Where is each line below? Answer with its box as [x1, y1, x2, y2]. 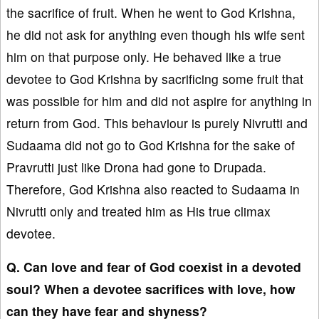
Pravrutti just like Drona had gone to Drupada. [6, 158, 266, 177]
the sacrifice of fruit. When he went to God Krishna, [6, 4, 296, 22]
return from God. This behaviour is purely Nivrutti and [6, 114, 308, 132]
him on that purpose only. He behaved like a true [6, 48, 281, 66]
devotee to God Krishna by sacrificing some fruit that [6, 70, 303, 88]
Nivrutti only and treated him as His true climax [6, 202, 271, 221]
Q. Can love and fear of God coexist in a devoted [6, 258, 301, 276]
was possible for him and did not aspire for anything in [6, 92, 312, 110]
